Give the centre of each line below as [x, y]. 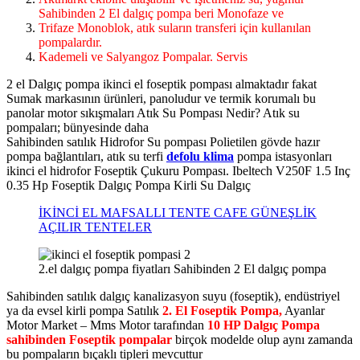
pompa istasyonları [283, 157]
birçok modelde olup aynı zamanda [262, 340]
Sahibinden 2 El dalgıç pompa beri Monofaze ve [161, 14]
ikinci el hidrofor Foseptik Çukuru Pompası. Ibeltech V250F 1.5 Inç [178, 171]
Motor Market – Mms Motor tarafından [107, 325]
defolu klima [200, 157]
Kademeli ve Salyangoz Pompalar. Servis [143, 57]
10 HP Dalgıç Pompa [264, 325]
